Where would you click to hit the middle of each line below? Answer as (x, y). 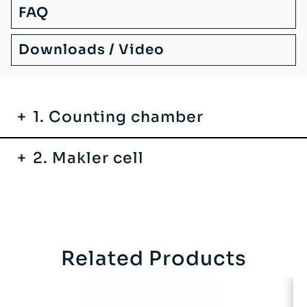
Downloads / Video (91, 50)
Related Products (153, 259)
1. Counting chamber (118, 117)
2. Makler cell (88, 158)
